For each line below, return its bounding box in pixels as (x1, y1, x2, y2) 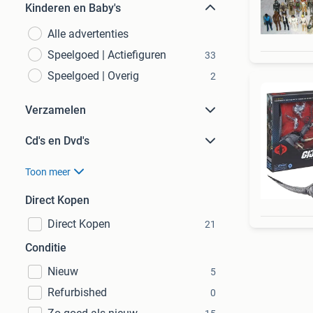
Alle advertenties (48, 27, 129, 41)
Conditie (25, 241, 66, 254)
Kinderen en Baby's (25, 1, 121, 15)
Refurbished (48, 286, 107, 299)
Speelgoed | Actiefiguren (48, 48, 166, 61)
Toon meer (25, 166, 71, 177)
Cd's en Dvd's (25, 134, 89, 147)
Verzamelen (25, 103, 86, 117)
